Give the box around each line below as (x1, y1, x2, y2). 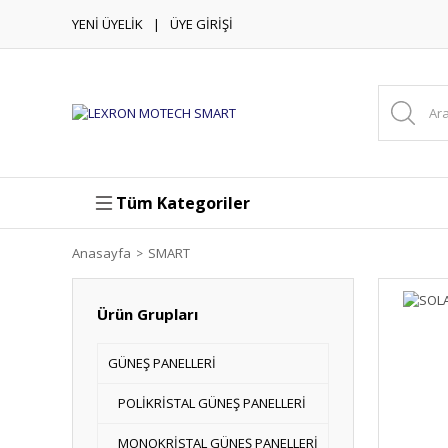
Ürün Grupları (97, 304, 198, 324)
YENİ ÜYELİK (72, 14, 143, 33)
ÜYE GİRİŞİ (170, 14, 233, 33)
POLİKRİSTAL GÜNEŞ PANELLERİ (118, 394, 306, 412)
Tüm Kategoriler (116, 192, 250, 214)
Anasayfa (72, 244, 131, 262)
